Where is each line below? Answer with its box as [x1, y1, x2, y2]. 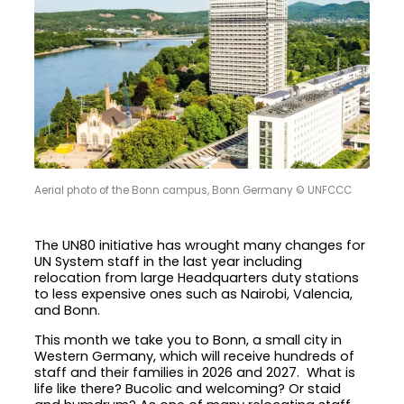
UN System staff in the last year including [34, 252, 303, 271]
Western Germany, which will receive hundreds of [34, 346, 355, 365]
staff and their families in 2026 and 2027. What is [34, 363, 356, 381]
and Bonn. [34, 301, 108, 320]
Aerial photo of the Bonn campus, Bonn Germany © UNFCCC [34, 182, 353, 197]
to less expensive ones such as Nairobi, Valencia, [34, 285, 353, 304]
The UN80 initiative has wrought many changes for [34, 236, 366, 255]
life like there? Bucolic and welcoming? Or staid [34, 379, 342, 398]
